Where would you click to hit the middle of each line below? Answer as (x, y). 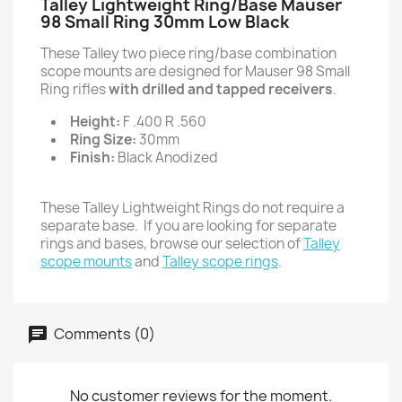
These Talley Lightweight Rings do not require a (192, 208)
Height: (95, 122)
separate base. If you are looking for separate (188, 226)
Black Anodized (166, 157)
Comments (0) (103, 333)
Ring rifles (74, 89)
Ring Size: (103, 140)
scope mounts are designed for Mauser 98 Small (195, 71)
